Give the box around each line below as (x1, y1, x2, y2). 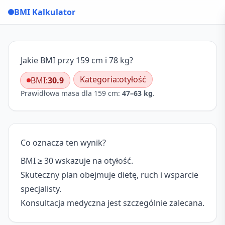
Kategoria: (80, 74, 119, 85)
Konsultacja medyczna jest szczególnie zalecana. (21, 197, 204, 208)
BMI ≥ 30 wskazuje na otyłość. (21, 155, 133, 166)
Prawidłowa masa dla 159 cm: (21, 88, 122, 98)
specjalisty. (21, 183, 61, 194)
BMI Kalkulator (14, 7, 75, 18)
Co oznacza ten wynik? (21, 137, 106, 148)
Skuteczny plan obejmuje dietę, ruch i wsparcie (21, 169, 198, 180)
